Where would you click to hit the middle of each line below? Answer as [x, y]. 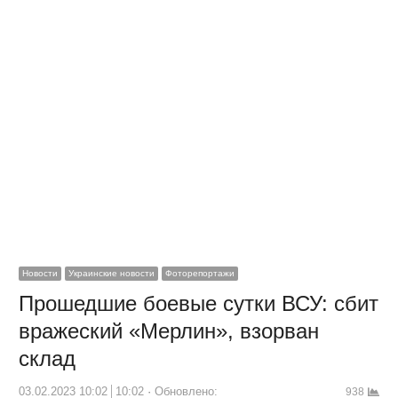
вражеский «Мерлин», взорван [168, 331]
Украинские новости [111, 273]
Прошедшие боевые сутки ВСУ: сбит [198, 303]
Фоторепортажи [199, 273]
